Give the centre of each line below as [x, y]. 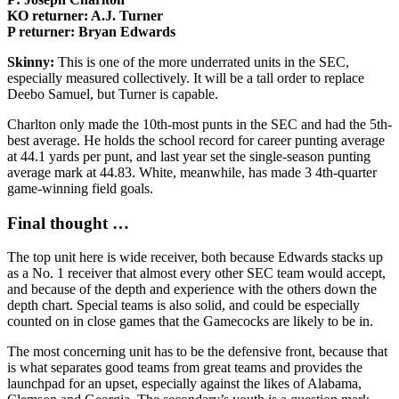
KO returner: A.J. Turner [85, 15]
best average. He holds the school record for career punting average [196, 140]
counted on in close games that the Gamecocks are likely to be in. [190, 322]
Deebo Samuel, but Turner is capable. [113, 94]
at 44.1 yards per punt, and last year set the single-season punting [189, 156]
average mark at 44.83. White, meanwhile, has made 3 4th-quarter [192, 172]
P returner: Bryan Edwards [91, 31]
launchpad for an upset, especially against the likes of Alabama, [184, 384]
